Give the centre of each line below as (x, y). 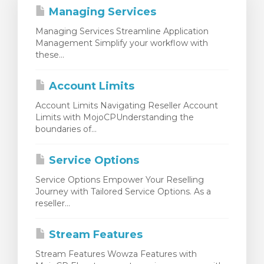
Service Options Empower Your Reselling (120, 180)
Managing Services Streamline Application (122, 32)
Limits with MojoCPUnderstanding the (115, 118)
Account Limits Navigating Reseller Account (127, 106)
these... (50, 55)
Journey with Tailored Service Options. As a (123, 192)
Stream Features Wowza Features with (116, 254)
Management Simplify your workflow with (122, 43)
